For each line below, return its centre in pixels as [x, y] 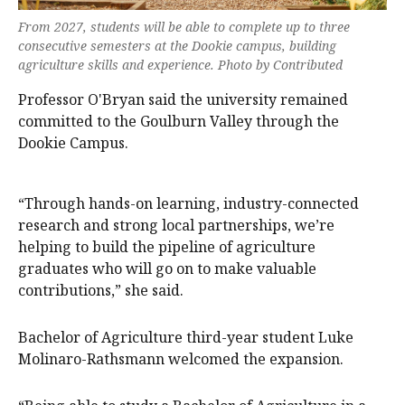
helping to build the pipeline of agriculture [167, 246]
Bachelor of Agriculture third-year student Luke [186, 337]
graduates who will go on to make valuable [167, 268]
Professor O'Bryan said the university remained [183, 99]
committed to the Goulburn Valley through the [179, 121]
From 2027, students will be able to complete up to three [184, 26]
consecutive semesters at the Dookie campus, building [177, 45]
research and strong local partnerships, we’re [176, 225]
